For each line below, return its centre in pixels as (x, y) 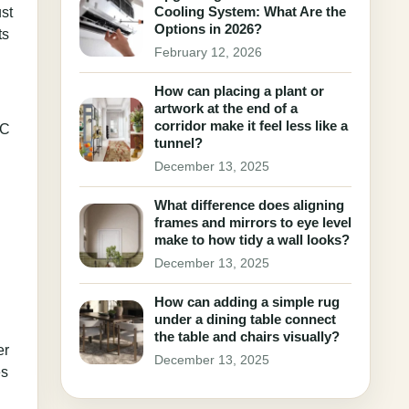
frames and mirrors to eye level (253, 222)
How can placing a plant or (239, 91)
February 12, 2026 (208, 52)
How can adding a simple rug (247, 302)
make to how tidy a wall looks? (252, 240)
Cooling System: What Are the (250, 11)
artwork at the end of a (226, 108)
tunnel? (178, 143)
